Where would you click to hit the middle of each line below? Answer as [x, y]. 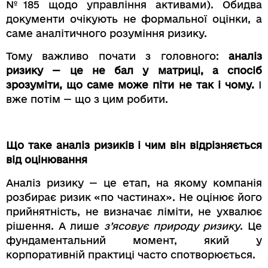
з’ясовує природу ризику [172, 226]
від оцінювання [47, 160]
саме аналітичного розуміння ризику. [106, 33]
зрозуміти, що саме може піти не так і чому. [130, 85]
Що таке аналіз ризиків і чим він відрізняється [134, 145]
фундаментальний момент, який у [134, 240]
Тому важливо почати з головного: [117, 56]
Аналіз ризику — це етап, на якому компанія [134, 182]
